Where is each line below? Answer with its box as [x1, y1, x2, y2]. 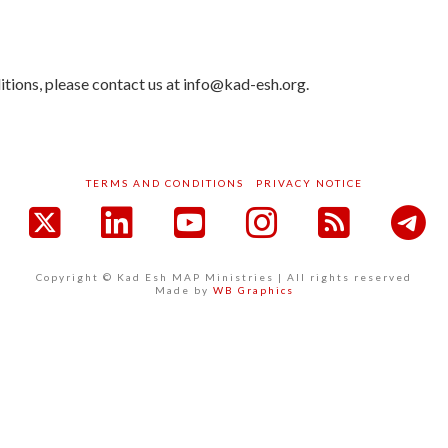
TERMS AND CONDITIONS [85, 177, 244, 190]
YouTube [194, 236, 333, 281]
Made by [154, 284, 213, 297]
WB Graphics [212, 284, 294, 297]
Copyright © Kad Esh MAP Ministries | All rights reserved [36, 271, 412, 284]
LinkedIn [121, 236, 259, 281]
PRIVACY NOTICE [255, 177, 363, 190]
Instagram [266, 236, 429, 281]
